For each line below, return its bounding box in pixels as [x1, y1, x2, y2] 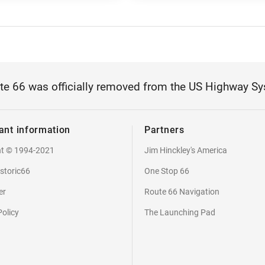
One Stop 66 [144, 166, 189, 176]
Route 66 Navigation [144, 186, 219, 196]
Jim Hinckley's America [144, 145, 227, 155]
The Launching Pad [144, 207, 215, 217]
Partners [144, 124, 185, 135]
